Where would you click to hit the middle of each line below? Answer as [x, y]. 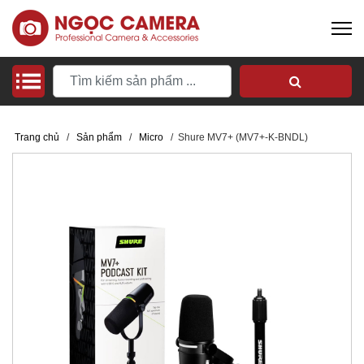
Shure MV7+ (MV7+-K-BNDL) [242, 137]
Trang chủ [37, 137]
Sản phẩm [99, 137]
